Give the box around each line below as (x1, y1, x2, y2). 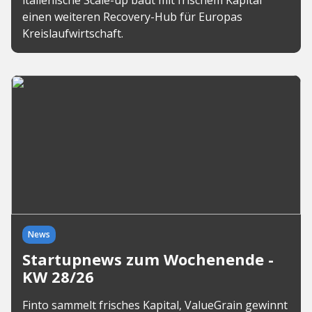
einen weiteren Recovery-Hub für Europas (22, 9, 242, 24)
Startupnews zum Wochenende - (22, 249, 274, 270)
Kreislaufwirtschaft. (22, 26, 123, 41)
